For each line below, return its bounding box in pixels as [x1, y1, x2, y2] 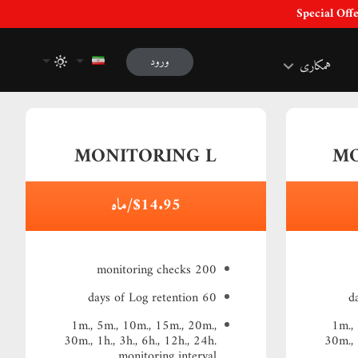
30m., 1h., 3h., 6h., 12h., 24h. [63, 330, 217, 352]
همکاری [299, 54, 331, 78]
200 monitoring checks [194, 259, 217, 281]
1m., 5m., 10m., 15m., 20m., [70, 315, 217, 337]
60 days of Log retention [201, 287, 217, 309]
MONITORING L [74, 140, 217, 173]
